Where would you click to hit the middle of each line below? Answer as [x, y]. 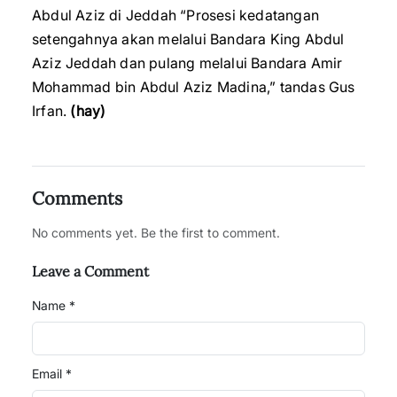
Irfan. [51, 111]
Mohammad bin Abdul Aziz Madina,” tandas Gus [194, 87]
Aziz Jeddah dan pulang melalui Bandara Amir [187, 63]
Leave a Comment [90, 271]
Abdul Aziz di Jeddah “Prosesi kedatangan [176, 15]
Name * [54, 305]
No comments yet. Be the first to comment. [156, 233]
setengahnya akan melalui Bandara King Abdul [188, 39]
